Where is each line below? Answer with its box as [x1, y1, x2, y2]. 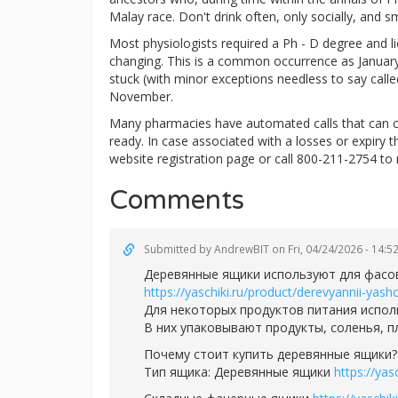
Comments [109, 184, 244, 217]
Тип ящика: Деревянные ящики [144, 363, 334, 380]
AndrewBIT [214, 242, 269, 256]
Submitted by [144, 242, 214, 256]
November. [109, 88, 173, 105]
